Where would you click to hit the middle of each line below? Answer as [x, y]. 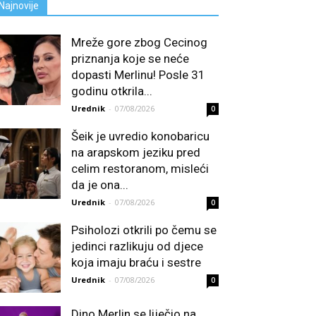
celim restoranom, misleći [140, 169]
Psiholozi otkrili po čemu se [144, 230]
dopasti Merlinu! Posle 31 [138, 75]
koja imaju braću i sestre [136, 263]
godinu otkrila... [112, 91]
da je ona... [100, 185]
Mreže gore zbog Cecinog [139, 43]
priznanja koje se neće [130, 59]
